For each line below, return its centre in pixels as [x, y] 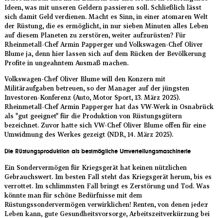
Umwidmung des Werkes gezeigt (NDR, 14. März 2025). [89, 135]
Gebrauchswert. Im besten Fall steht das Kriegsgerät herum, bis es [108, 176]
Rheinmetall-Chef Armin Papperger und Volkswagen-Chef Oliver [103, 45]
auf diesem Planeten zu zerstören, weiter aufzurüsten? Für [95, 35]
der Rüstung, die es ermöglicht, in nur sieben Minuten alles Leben [106, 26]
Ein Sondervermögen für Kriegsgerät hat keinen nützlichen [95, 167]
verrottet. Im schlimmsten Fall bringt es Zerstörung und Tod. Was [107, 186]
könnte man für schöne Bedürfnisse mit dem [73, 195]
